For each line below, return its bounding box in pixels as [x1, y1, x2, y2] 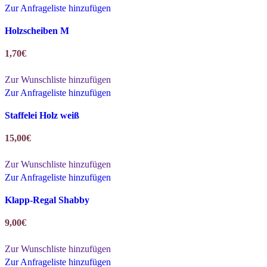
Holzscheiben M [5, 25, 69, 36]
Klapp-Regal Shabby [5, 194, 89, 205]
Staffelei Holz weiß [5, 110, 79, 120]
